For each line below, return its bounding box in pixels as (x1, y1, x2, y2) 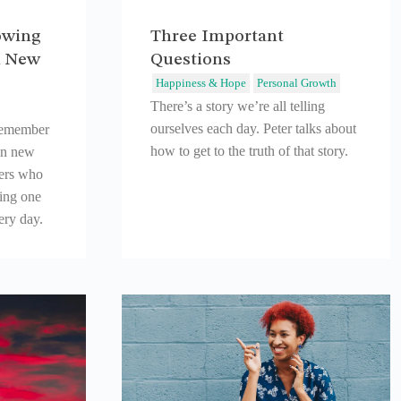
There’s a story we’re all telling (150, 98, 325, 114)
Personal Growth (257, 75, 337, 90)
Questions (150, 50, 231, 69)
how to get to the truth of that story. (150, 142, 348, 158)
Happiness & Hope (156, 75, 246, 90)
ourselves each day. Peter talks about (150, 120, 356, 136)
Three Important (150, 27, 284, 46)
